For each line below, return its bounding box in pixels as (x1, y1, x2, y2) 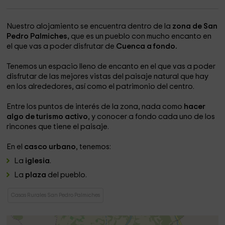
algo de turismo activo (7, 113, 88, 121)
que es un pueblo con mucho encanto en (69, 33, 212, 40)
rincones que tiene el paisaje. (7, 123, 109, 131)
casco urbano (24, 143, 76, 151)
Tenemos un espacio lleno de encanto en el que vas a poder (7, 63, 216, 70)
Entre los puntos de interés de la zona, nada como (7, 103, 184, 110)
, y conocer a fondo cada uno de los (88, 113, 215, 121)
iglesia (25, 157, 50, 165)
